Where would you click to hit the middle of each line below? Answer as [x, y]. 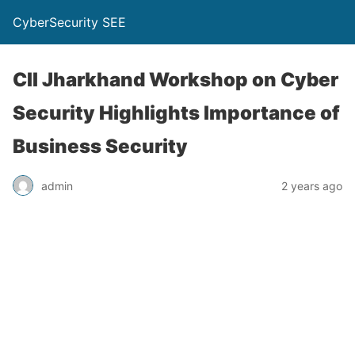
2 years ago [312, 185]
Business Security [100, 146]
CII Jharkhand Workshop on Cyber [176, 80]
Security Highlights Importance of [176, 113]
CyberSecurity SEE [69, 22]
